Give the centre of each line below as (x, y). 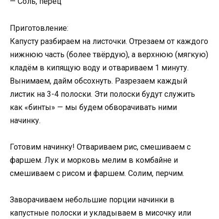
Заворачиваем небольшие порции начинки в (92, 199)
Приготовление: (39, 28)
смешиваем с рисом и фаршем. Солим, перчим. (97, 173)
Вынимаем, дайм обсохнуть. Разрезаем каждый (99, 81)
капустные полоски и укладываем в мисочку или (100, 213)
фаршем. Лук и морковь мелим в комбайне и (94, 160)
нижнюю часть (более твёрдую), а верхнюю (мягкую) (109, 54)
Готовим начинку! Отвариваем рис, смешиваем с (100, 147)
